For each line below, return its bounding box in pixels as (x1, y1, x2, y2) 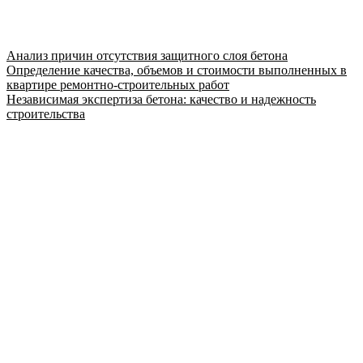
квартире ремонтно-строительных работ (6, 78, 229, 92)
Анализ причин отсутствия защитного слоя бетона (6, 49, 288, 62)
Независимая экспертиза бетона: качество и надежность (6, 92, 316, 106)
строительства (6, 107, 85, 121)
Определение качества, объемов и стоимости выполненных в (6, 63, 347, 77)
